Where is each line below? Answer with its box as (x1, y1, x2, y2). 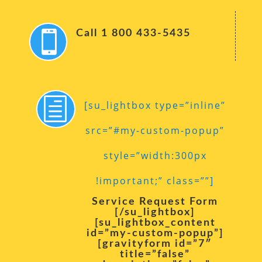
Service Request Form (92, 196, 219, 207)
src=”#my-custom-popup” (85, 123, 225, 137)
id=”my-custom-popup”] (86, 227, 224, 239)
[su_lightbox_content (94, 217, 216, 228)
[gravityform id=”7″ (98, 238, 213, 249)
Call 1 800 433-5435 (76, 27, 191, 39)
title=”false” (120, 249, 191, 260)
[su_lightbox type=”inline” (84, 98, 226, 112)
